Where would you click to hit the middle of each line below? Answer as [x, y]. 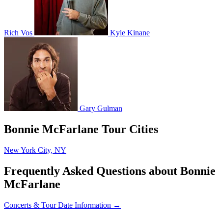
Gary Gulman [101, 109]
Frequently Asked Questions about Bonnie [110, 171]
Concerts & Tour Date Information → [62, 205]
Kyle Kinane [130, 33]
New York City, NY [35, 150]
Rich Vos [18, 33]
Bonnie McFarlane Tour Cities [81, 129]
